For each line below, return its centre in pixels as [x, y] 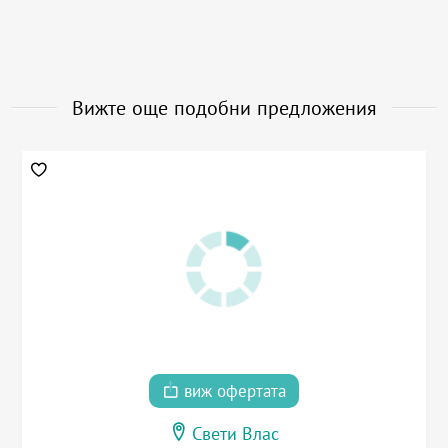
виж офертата [232, 391]
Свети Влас [235, 433]
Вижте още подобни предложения [224, 108]
